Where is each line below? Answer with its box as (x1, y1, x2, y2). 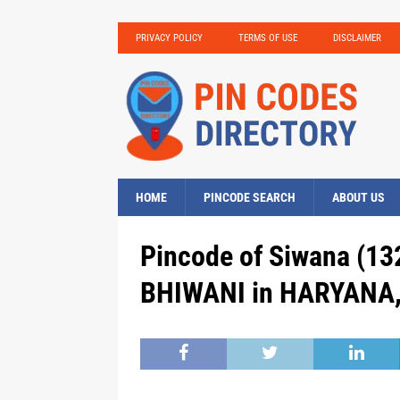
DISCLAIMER (333, 32, 381, 44)
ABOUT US (332, 190, 385, 204)
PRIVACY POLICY (136, 32, 203, 44)
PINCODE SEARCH (204, 190, 296, 204)
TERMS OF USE (238, 32, 297, 44)
